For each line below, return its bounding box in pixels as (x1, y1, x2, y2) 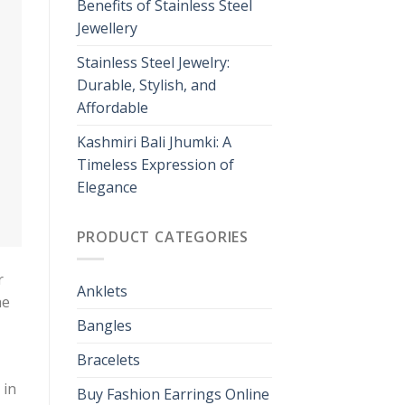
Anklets (76, 281, 127, 302)
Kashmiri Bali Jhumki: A (76, 131, 231, 152)
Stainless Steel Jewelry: (76, 52, 230, 72)
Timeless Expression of (76, 154, 234, 174)
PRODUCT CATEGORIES (76, 226, 249, 247)
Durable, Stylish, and (76, 74, 216, 95)
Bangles (76, 316, 132, 336)
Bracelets (76, 350, 140, 371)
